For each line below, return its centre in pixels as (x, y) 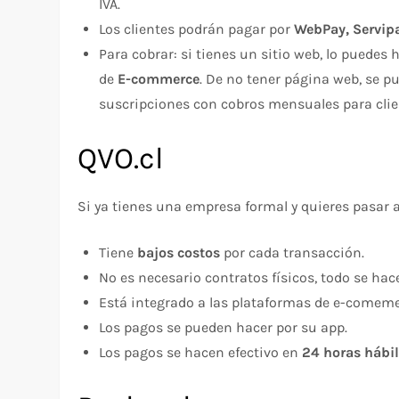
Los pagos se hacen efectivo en (201, 352)
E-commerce (159, 78)
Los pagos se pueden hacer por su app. (224, 327)
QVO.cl (121, 158)
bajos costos (179, 252)
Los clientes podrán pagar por (197, 28)
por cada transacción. (293, 252)
